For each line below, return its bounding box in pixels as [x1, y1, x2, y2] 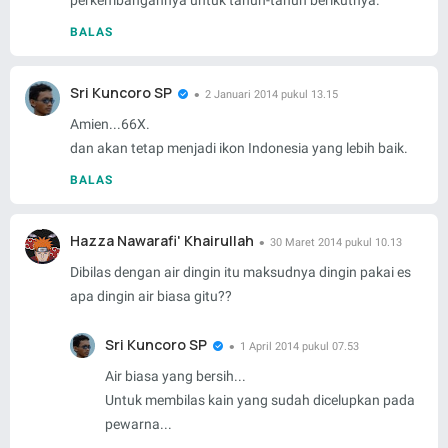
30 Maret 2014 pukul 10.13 [270, 236, 402, 250]
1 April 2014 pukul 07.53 [240, 340, 359, 354]
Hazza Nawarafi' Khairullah [70, 231, 254, 251]
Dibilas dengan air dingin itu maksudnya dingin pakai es [70, 264, 411, 281]
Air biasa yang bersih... [105, 368, 246, 385]
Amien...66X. [70, 116, 150, 133]
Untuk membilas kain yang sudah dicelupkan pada [105, 392, 415, 409]
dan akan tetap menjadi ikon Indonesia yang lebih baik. [70, 140, 408, 157]
